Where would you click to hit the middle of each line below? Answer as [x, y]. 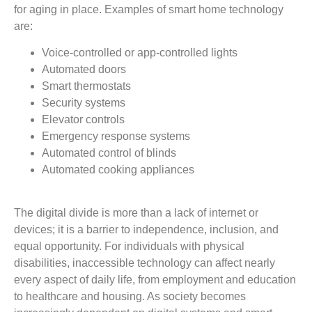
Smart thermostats [86, 86]
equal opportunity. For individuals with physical [129, 247]
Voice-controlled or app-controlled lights [140, 52]
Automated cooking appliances [118, 169]
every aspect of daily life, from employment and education [155, 280]
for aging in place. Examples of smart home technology [149, 9]
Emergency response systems [116, 136]
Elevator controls [83, 119]
